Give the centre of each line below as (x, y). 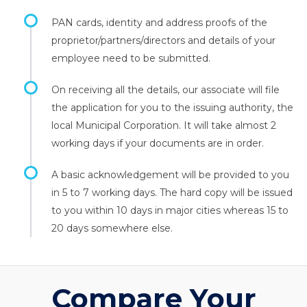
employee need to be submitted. (131, 58)
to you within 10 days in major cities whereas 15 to (170, 210)
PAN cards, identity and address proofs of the (159, 23)
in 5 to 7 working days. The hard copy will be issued (172, 193)
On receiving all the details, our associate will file (165, 90)
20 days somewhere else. (112, 228)
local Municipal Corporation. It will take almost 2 (164, 125)
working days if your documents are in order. (158, 143)
